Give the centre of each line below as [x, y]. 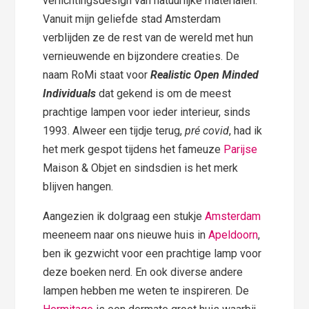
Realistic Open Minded [205, 74]
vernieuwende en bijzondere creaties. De [141, 56]
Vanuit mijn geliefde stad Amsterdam [132, 19]
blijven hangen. [78, 186]
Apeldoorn [233, 235]
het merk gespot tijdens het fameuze [133, 149]
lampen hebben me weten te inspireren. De [146, 290]
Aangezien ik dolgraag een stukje [124, 216]
